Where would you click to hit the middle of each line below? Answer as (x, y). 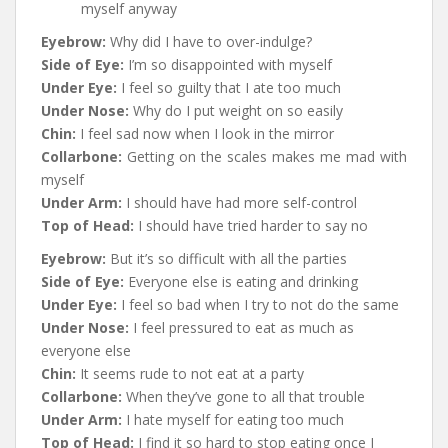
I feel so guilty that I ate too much (231, 87)
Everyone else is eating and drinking (243, 281)
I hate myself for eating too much (233, 419)
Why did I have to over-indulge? (209, 41)
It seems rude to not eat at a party (190, 373)
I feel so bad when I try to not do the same (260, 304)
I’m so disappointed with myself (230, 64)
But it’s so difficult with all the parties (226, 258)
